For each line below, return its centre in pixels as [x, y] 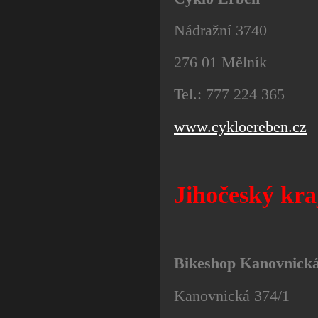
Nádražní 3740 [220, 31]
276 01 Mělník [220, 62]
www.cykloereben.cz [240, 126]
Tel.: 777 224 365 [229, 94]
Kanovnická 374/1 [232, 295]
